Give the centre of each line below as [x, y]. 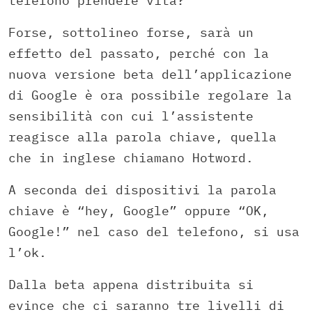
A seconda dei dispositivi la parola [142, 189]
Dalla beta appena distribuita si [131, 284]
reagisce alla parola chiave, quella [142, 136]
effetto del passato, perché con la [139, 53]
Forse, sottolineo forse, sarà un [131, 32]
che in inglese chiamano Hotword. [131, 157]
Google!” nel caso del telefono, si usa [154, 231]
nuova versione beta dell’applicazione [150, 74]
